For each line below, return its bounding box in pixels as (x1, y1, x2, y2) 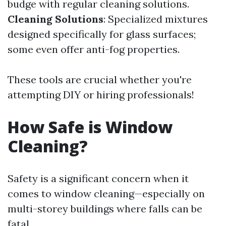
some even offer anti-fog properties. (8, 43, 180, 55)
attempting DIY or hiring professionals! (8, 88, 194, 101)
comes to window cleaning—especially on (8, 187, 205, 200)
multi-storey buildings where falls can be (8, 202, 202, 215)
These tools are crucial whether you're (8, 73, 192, 86)
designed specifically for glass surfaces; (8, 28, 196, 40)
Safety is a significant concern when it (8, 172, 189, 185)
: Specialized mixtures (103, 13, 208, 25)
